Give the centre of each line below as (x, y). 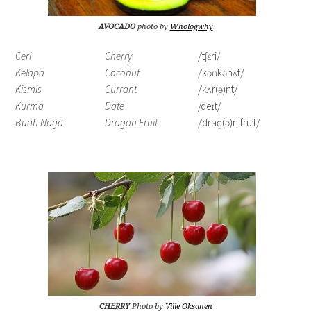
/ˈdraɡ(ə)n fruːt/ (229, 123)
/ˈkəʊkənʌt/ (221, 73)
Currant (121, 89)
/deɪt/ (210, 106)
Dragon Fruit (132, 123)
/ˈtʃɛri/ (209, 56)
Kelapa (30, 73)
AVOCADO (117, 27)
